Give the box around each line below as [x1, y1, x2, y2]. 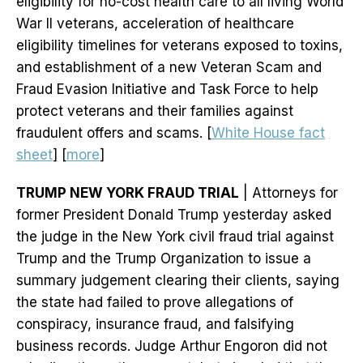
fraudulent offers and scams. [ [16, 125, 211, 142]
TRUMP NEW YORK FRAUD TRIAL [16, 185, 239, 202]
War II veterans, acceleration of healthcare [16, 15, 294, 32]
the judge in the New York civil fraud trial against [16, 228, 334, 246]
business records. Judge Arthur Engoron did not [16, 338, 327, 355]
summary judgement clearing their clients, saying [16, 272, 340, 289]
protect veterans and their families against [16, 103, 293, 120]
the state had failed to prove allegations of [16, 294, 293, 311]
